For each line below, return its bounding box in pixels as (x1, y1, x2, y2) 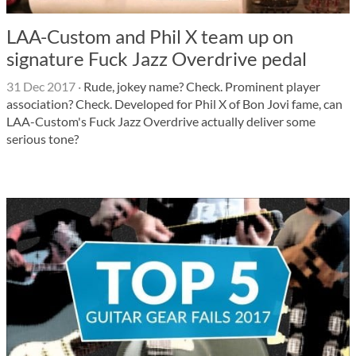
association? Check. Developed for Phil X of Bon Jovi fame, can (6, 96, 342, 111)
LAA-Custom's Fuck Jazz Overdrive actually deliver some (6, 114, 315, 129)
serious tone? (6, 131, 79, 146)
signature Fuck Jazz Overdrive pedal (6, 47, 307, 70)
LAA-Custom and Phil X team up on (6, 25, 293, 48)
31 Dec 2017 (6, 79, 75, 94)
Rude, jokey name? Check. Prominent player (81, 79, 320, 94)
